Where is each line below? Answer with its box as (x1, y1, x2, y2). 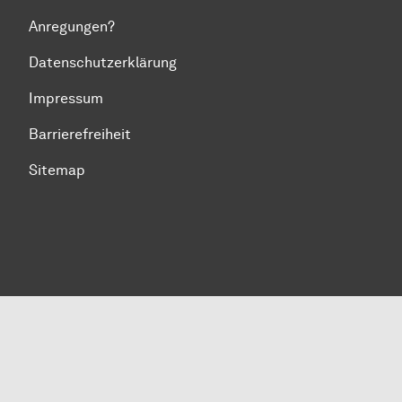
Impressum (29, 90, 103, 107)
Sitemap (29, 162, 85, 179)
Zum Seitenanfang (13, 189, 135, 206)
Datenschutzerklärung (29, 54, 177, 71)
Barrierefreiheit (29, 126, 131, 143)
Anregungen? (29, 18, 115, 35)
